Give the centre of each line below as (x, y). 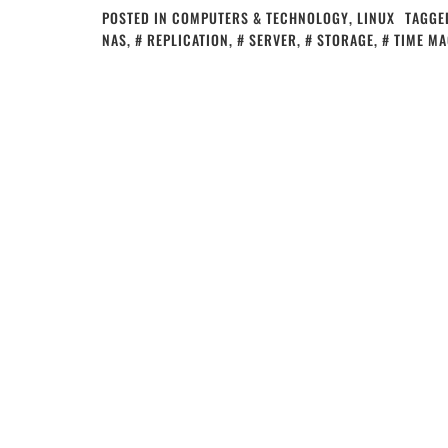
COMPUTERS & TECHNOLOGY (260, 17)
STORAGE (345, 39)
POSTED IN (137, 17)
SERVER (273, 39)
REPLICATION (188, 39)
